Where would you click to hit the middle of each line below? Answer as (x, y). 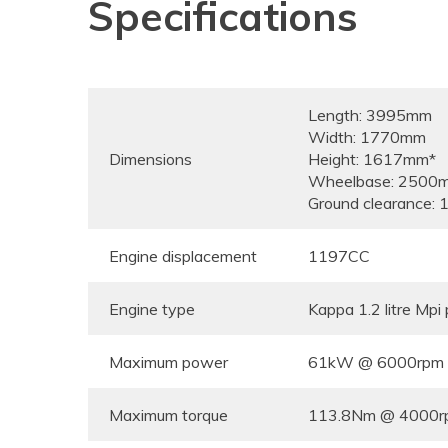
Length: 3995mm (370, 115)
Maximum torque (168, 415)
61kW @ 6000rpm (376, 362)
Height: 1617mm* (372, 159)
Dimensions (150, 159)
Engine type (152, 309)
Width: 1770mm (367, 137)
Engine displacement (183, 256)
